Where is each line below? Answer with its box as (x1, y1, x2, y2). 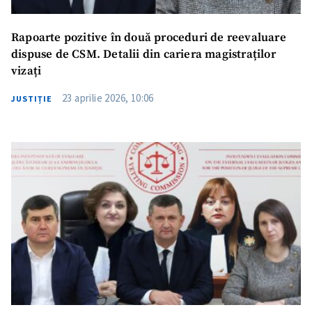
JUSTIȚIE (11, 93, 52, 104)
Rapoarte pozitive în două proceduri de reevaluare (11, 30, 286, 45)
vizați (11, 63, 42, 79)
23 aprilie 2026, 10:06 (62, 91, 154, 104)
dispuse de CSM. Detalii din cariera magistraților (11, 47, 276, 62)
